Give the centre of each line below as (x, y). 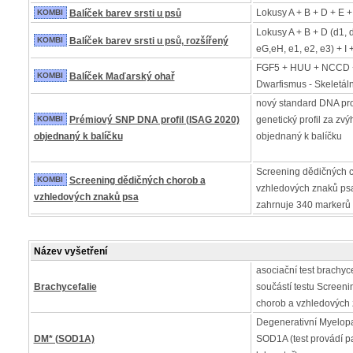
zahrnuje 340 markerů (303, 205)
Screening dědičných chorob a (137, 180)
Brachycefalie (65, 287)
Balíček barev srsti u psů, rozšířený (149, 41)
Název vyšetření (70, 251)
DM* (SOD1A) (64, 339)
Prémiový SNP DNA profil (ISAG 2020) (154, 120)
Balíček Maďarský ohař (122, 76)
